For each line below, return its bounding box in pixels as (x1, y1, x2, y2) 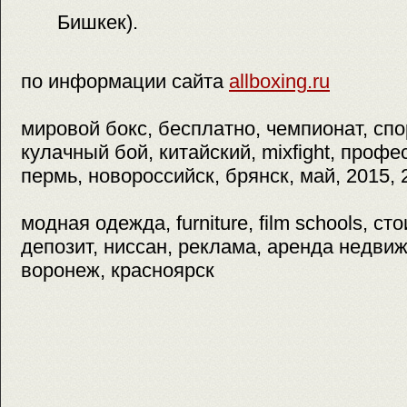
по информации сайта (21, 70, 229, 94)
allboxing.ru (229, 70, 330, 94)
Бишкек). (57, 10, 138, 34)
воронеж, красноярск (21, 259, 214, 283)
